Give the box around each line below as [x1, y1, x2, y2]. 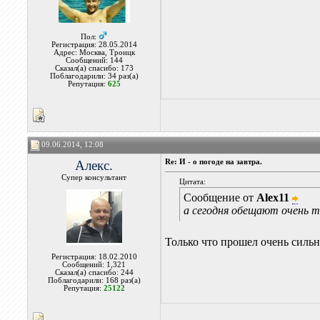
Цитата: [179, 178, 206, 186]
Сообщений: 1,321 [62, 261, 126, 269]
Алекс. [75, 158, 114, 173]
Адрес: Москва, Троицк [53, 49, 135, 56]
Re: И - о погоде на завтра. [165, 158, 263, 166]
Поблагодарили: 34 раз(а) [49, 72, 139, 80]
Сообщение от [184, 191, 257, 204]
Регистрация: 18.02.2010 [51, 253, 137, 261]
